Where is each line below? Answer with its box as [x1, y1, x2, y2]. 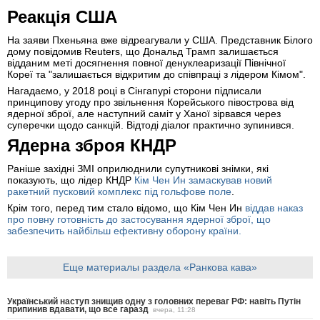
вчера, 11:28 [153, 306, 196, 314]
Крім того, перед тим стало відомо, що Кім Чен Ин [7, 202, 245, 214]
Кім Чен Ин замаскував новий [134, 174, 272, 186]
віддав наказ [245, 202, 303, 214]
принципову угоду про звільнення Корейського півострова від [7, 96, 294, 109]
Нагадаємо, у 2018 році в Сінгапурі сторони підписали [7, 85, 261, 97]
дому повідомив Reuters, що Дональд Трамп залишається [7, 46, 279, 58]
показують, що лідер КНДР [7, 174, 134, 186]
